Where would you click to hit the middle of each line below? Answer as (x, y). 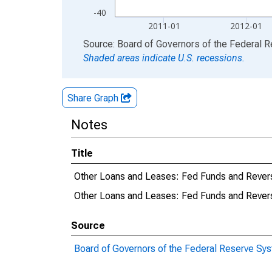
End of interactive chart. (112, 43)
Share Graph (94, 98)
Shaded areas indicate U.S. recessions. (164, 58)
